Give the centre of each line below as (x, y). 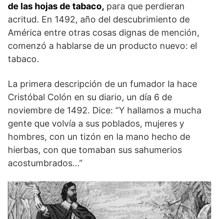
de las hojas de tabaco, (56, 6)
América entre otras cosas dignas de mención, (104, 33)
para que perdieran (144, 6)
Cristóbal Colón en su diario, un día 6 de (90, 97)
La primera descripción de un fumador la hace (102, 84)
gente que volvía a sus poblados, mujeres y (96, 124)
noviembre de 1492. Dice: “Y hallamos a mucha (105, 110)
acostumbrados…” (45, 163)
